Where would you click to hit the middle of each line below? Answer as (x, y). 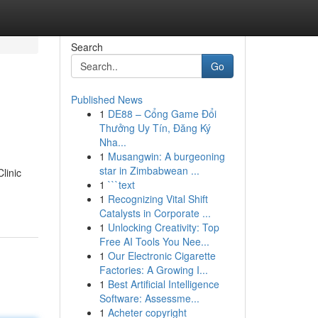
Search (87, 47)
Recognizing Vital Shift (158, 199)
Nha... (113, 142)
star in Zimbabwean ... (149, 170)
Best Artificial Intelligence (163, 284)
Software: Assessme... (149, 298)
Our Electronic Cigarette (161, 256)
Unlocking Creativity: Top (163, 227)
